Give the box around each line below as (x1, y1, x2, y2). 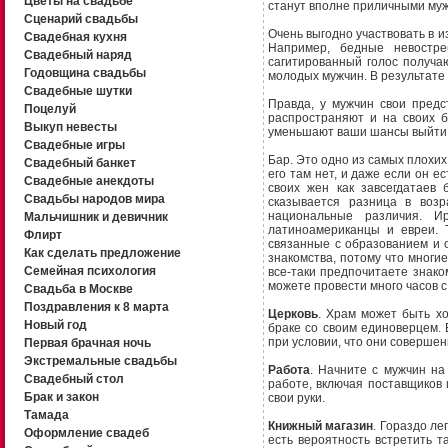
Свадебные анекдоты (23, 174, 154, 188)
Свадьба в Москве (23, 282, 133, 296)
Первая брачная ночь (23, 336, 151, 350)
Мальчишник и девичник (23, 210, 168, 224)
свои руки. (268, 391, 325, 405)
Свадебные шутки (23, 84, 132, 98)
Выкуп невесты (23, 120, 117, 134)
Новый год (23, 318, 87, 332)
